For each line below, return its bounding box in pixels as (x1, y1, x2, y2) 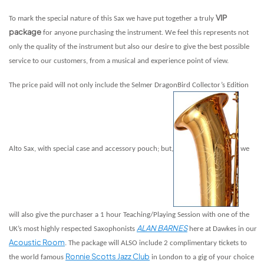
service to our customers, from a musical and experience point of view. (9, 57, 229, 65)
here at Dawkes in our (187, 225, 257, 233)
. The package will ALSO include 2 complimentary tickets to (65, 239, 247, 247)
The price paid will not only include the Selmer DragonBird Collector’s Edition (9, 81, 249, 89)
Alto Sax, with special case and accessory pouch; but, (9, 145, 173, 153)
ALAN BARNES (137, 223, 187, 233)
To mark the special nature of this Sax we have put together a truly (9, 14, 216, 22)
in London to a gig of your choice (150, 253, 254, 261)
